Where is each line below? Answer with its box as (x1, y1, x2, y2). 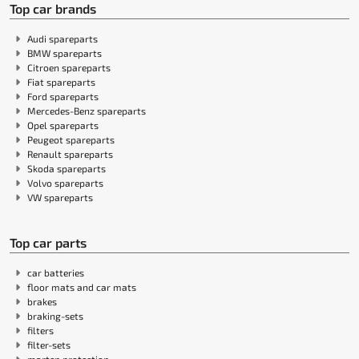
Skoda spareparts (27, 163, 106, 175)
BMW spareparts (27, 47, 102, 59)
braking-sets (27, 310, 83, 322)
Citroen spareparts (27, 62, 111, 74)
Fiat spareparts (27, 76, 95, 88)
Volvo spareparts (27, 177, 103, 189)
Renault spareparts (27, 148, 113, 160)
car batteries (27, 267, 84, 279)
